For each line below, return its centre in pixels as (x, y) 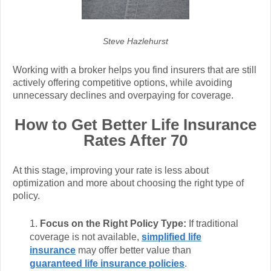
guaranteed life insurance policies (107, 264)
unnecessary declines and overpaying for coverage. (123, 95)
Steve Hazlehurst (135, 41)
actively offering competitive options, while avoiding (122, 82)
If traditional (214, 224)
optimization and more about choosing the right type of (128, 183)
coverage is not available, (86, 237)
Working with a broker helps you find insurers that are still (135, 70)
